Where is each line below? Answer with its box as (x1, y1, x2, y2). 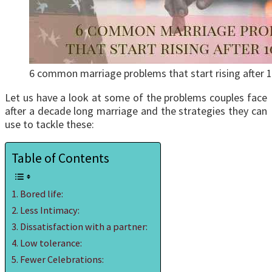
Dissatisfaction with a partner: (20, 220, 148, 233)
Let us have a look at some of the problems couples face (5, 90, 267, 105)
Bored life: (20, 188, 64, 200)
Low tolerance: (20, 237, 83, 250)
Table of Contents (12, 150, 109, 167)
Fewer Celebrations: (20, 253, 104, 266)
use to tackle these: (5, 117, 94, 132)
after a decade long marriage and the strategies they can (5, 104, 267, 118)
